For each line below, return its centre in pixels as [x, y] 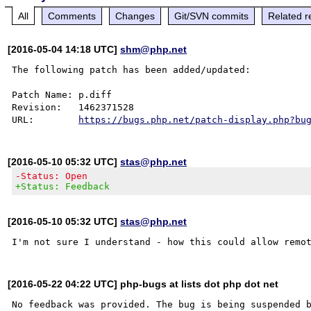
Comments [72, 16]
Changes [135, 16]
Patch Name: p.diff [62, 94]
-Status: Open [52, 176]
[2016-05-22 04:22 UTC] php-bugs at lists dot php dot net [143, 284]
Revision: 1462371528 [73, 107]
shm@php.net [154, 49]
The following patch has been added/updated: [132, 69]
